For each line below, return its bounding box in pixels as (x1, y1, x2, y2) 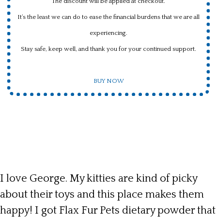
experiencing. (90, 29, 127, 36)
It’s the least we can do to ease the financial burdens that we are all (17, 13, 200, 20)
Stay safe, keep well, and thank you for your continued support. (21, 45, 196, 52)
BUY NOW (93, 77, 124, 84)
